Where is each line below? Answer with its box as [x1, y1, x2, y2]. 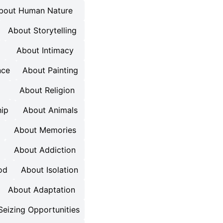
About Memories [13, 125, 76, 135]
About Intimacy [16, 45, 74, 55]
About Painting [22, 65, 79, 75]
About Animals [22, 105, 78, 115]
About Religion [19, 85, 75, 95]
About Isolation [20, 165, 78, 175]
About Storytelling [7, 25, 77, 35]
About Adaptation [7, 185, 75, 195]
